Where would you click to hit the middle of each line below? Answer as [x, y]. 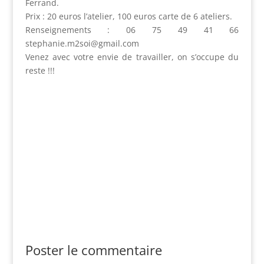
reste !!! [40, 71]
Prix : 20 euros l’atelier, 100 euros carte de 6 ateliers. [128, 16]
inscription [132, 127]
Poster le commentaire [93, 250]
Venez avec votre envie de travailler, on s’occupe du [132, 57]
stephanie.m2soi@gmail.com [82, 44]
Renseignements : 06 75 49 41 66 [132, 30]
